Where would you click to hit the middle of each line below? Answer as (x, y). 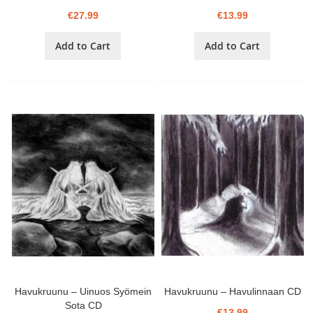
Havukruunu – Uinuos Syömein (83, 292)
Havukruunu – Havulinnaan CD (233, 292)
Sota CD (83, 306)
